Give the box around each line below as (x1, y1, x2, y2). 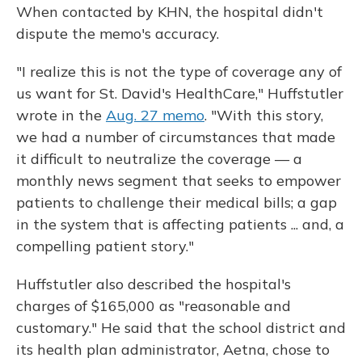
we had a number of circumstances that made (16, 128, 335, 146)
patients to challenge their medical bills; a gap (16, 193, 337, 212)
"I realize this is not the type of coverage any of (16, 62, 342, 81)
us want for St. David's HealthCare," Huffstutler (16, 84, 343, 103)
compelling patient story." (16, 237, 194, 255)
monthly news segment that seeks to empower (16, 171, 341, 190)
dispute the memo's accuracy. (16, 24, 219, 43)
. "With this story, (204, 106, 323, 124)
